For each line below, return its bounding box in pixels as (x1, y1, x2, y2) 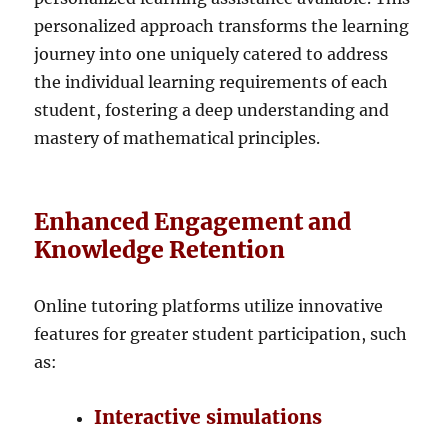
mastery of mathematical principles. (34, 127, 321, 148)
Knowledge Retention (34, 234, 286, 264)
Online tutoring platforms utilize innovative (34, 295, 384, 316)
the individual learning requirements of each (34, 71, 389, 92)
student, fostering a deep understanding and (34, 99, 390, 120)
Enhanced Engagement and (34, 206, 352, 236)
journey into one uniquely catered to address (34, 43, 389, 64)
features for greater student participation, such (34, 323, 408, 344)
